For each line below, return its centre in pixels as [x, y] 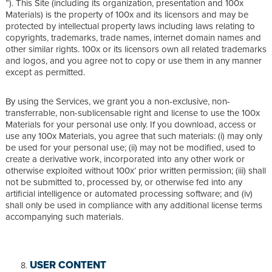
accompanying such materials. [66, 216]
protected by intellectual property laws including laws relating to [130, 25]
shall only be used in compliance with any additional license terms [134, 205]
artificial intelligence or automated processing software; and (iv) [129, 193]
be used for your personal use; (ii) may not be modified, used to [131, 147]
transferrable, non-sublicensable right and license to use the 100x [133, 112]
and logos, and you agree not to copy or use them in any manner [134, 60]
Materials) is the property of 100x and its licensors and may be [127, 14]
